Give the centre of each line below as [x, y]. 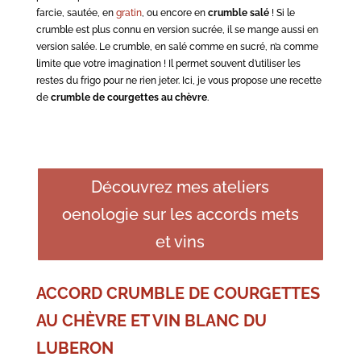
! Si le [282, 13]
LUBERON [75, 348]
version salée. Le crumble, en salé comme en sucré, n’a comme [177, 47]
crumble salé [238, 13]
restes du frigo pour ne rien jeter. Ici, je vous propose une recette [178, 81]
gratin [129, 13]
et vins [180, 242]
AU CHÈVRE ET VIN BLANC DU [151, 321]
